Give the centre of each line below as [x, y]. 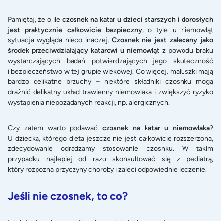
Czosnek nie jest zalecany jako [162, 40]
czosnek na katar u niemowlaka [156, 128]
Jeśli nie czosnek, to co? [68, 196]
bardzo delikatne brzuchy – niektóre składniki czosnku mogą [110, 82]
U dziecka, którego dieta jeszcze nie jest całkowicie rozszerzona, [110, 138]
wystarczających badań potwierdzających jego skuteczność [110, 61]
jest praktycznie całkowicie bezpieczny [75, 30]
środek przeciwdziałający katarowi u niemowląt [84, 51]
